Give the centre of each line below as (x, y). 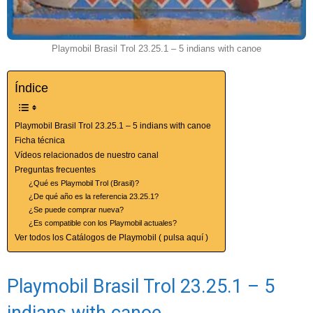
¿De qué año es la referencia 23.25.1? (94, 197)
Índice (31, 88)
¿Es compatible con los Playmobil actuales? (103, 223)
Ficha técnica (40, 141)
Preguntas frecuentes (55, 170)
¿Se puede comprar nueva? (77, 210)
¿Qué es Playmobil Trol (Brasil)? (84, 183)
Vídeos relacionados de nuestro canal (87, 155)
